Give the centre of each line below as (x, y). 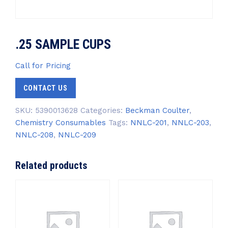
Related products (51, 165)
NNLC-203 (190, 123)
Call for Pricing (43, 66)
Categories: (103, 110)
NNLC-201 (149, 123)
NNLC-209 (77, 135)
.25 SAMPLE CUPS (63, 44)
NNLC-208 (34, 135)
